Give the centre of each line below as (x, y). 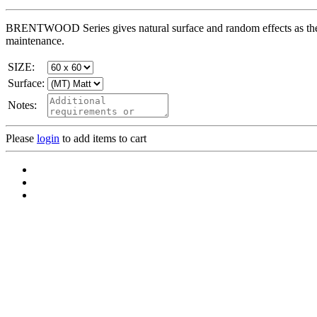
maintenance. (35, 40)
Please (21, 138)
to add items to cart (103, 138)
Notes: (22, 105)
